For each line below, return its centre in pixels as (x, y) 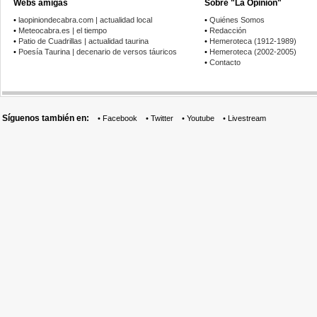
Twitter (162, 118)
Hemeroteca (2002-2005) (253, 52)
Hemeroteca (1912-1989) (253, 41)
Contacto (225, 62)
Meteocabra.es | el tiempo (63, 30)
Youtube (201, 118)
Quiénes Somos (237, 20)
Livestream (247, 118)
